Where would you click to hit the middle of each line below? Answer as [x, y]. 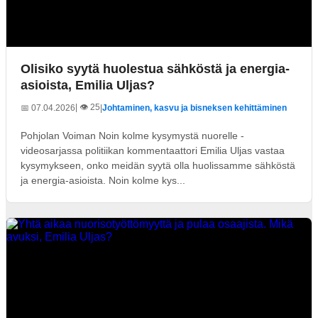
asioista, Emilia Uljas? [88, 85]
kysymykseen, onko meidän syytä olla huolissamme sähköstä [158, 165]
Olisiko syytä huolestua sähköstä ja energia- [155, 68]
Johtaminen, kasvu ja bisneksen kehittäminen [194, 108]
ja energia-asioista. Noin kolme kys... [103, 180]
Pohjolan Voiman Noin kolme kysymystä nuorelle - [132, 135]
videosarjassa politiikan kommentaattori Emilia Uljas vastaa [153, 150]
